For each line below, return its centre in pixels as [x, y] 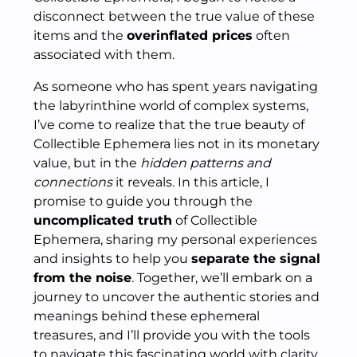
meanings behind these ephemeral [147, 316]
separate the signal [256, 259]
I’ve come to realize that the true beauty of [169, 125]
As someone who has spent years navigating [176, 86]
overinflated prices [190, 35]
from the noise [82, 278]
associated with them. [104, 55]
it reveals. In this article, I [191, 182]
